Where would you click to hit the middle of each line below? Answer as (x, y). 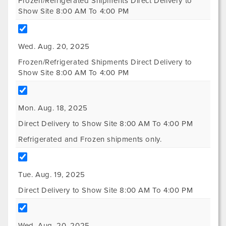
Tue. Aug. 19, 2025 (52, 175)
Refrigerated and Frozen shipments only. (90, 139)
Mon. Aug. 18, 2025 (53, 108)
